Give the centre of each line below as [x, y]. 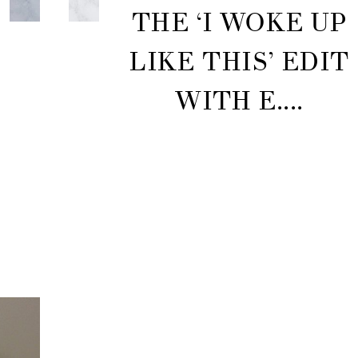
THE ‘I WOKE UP [239, 23]
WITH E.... [239, 101]
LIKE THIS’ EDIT [239, 62]
